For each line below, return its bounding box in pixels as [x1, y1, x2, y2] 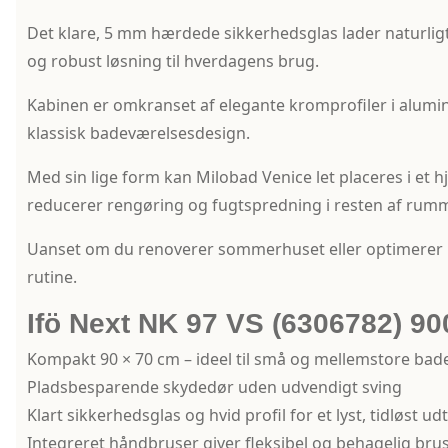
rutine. [26, 266, 77, 289]
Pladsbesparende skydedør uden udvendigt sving [26, 376, 402, 399]
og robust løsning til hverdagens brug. [26, 50, 319, 73]
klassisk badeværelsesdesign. [26, 122, 250, 145]
